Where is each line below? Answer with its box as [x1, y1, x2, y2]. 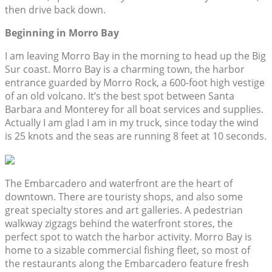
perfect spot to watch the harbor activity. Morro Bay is [5, 230, 252, 244]
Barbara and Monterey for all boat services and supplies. [5, 103, 263, 117]
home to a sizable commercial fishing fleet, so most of [5, 243, 250, 257]
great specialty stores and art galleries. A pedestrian [5, 203, 243, 217]
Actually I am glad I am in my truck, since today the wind [5, 116, 259, 130]
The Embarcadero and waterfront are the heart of [5, 177, 233, 191]
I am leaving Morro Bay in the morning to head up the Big [5, 49, 266, 63]
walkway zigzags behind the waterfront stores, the [5, 217, 233, 231]
